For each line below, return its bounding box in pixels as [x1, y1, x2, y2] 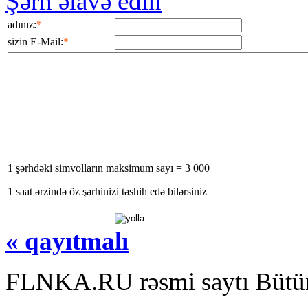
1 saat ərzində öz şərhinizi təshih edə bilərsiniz [8, 185, 207, 197]
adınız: [8, 18, 36, 30]
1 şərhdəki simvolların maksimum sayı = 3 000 [8, 162, 210, 174]
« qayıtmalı [5, 226, 129, 255]
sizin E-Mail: [8, 35, 63, 47]
